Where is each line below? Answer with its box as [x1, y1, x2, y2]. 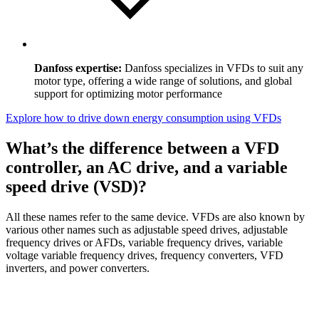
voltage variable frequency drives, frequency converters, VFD [6, 249, 283, 261]
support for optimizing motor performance [34, 87, 222, 100]
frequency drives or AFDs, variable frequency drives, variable [6, 236, 283, 249]
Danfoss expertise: [34, 61, 125, 74]
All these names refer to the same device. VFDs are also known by [6, 210, 305, 223]
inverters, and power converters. [6, 261, 150, 274]
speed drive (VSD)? [6, 177, 147, 196]
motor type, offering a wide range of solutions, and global [34, 74, 292, 87]
